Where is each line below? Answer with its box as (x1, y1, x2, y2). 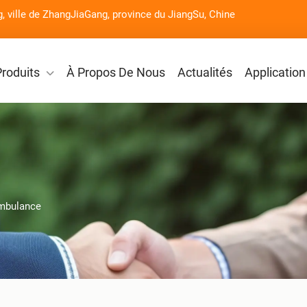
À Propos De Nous (66, 65, 165, 79)
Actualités (177, 65, 232, 79)
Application (245, 65, 306, 79)
